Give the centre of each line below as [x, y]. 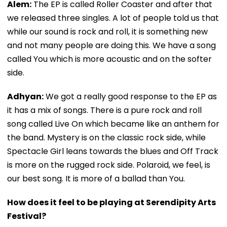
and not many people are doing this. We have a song [111, 45]
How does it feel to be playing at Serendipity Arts [111, 202]
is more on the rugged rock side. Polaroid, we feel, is [109, 165]
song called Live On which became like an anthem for [113, 124]
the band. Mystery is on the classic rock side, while [106, 137]
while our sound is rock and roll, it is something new [107, 31]
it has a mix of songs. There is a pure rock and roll [104, 110]
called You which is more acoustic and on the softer [109, 59]
